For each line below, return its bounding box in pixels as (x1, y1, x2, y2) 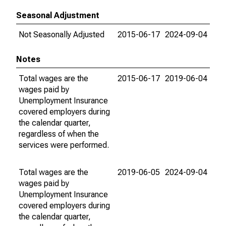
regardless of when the (19, 129, 99, 139)
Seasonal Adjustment (16, 11, 99, 20)
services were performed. (19, 140, 109, 150)
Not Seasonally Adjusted (19, 30, 104, 39)
